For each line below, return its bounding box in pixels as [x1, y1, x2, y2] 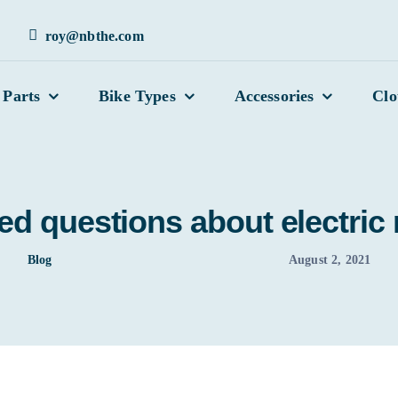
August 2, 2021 [288, 253, 371, 267]
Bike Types [99, 87, 176, 105]
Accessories [234, 87, 314, 105]
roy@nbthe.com [44, 28, 144, 44]
